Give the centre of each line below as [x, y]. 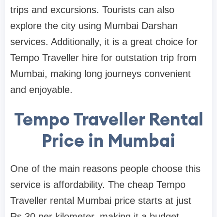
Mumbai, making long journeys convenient [101, 73]
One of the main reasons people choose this [105, 168]
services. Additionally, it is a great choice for [104, 41]
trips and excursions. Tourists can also [92, 9]
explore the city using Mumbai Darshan [94, 25]
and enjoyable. [41, 89]
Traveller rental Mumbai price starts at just [101, 200]
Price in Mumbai [108, 140]
